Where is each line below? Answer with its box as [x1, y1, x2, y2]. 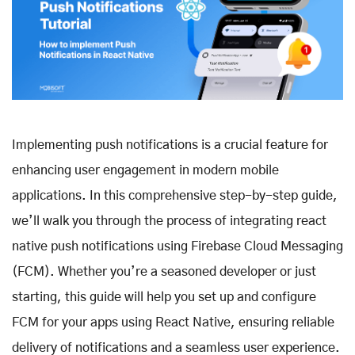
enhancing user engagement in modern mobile [12, 163, 279, 177]
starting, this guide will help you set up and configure [12, 290, 316, 303]
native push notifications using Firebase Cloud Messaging [12, 239, 343, 253]
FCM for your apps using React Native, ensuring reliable [12, 315, 334, 329]
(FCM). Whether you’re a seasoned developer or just [12, 265, 316, 278]
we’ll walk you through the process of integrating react [12, 214, 326, 227]
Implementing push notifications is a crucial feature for [12, 138, 328, 151]
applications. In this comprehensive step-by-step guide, [12, 189, 338, 202]
